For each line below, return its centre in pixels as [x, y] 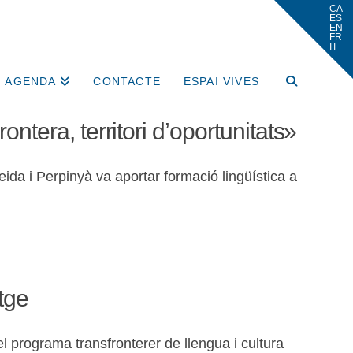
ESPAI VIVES [221, 82]
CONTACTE [127, 82]
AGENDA [31, 82]
